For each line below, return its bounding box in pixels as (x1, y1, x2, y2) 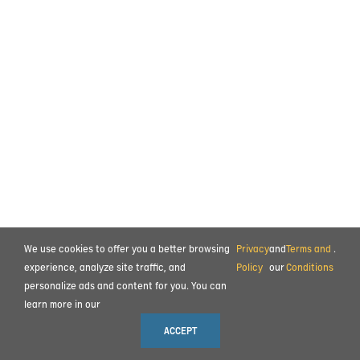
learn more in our (24, 298, 100, 310)
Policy (236, 261, 263, 273)
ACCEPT (163, 324, 197, 337)
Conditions (286, 261, 333, 273)
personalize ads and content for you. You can (24, 280, 227, 292)
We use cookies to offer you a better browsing (24, 243, 230, 255)
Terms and (286, 243, 331, 255)
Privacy (236, 243, 269, 255)
